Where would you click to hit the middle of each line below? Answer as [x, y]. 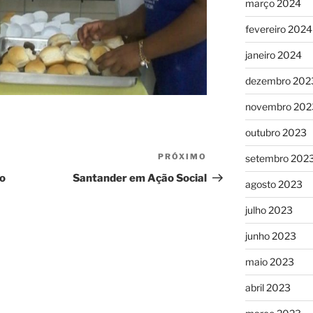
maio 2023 [269, 262]
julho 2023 [269, 210]
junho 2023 [270, 236]
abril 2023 [268, 288]
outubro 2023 [276, 133]
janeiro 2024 [273, 55]
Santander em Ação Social [140, 179]
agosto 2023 [274, 184]
